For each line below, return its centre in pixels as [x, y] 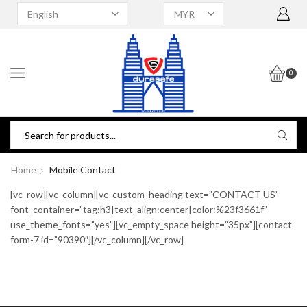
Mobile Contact [82, 170]
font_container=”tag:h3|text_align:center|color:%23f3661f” [139, 210]
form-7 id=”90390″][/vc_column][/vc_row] [97, 240]
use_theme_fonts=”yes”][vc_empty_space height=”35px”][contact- [153, 225]
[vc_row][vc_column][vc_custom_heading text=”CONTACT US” [145, 195]
